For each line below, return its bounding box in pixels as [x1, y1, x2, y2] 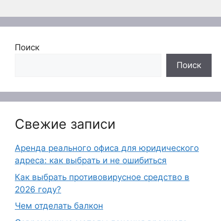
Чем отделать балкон [15, 201, 103, 211]
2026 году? [15, 184, 61, 194]
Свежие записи [15, 116, 115, 133]
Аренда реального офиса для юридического [15, 143, 199, 153]
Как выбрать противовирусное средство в [15, 172, 189, 182]
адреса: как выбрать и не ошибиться [15, 155, 167, 166]
